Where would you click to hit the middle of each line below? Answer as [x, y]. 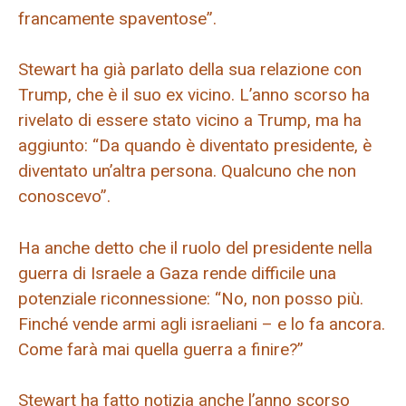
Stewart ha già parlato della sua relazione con [190, 70]
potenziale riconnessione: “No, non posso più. [191, 298]
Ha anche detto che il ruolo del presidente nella [195, 247]
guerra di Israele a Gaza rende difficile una [177, 273]
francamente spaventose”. [117, 18]
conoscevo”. [64, 197]
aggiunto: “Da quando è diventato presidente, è [195, 146]
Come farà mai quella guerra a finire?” [161, 349]
